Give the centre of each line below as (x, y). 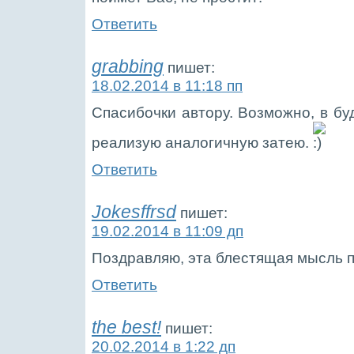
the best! (126, 327)
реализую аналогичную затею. (202, 142)
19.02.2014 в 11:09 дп (168, 231)
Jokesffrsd (134, 212)
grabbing (128, 66)
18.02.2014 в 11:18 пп (167, 85)
